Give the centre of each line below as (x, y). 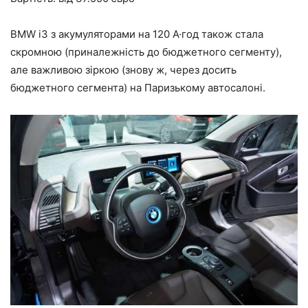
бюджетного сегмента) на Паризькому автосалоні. (138, 87)
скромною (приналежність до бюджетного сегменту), (146, 52)
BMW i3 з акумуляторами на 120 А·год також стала (137, 34)
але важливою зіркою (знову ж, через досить (123, 69)
